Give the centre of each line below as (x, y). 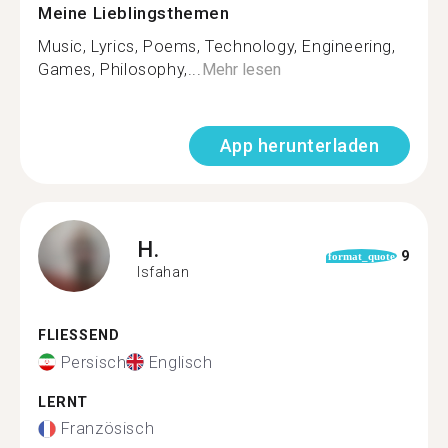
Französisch (107, 428)
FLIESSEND (73, 335)
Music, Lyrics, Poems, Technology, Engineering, (217, 46)
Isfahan (163, 271)
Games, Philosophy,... (120, 69)
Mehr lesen (241, 69)
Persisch (93, 362)
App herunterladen (299, 145)
